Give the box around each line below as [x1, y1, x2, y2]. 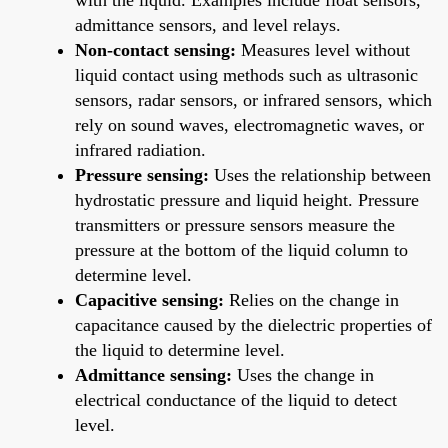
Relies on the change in [224, 289, 399, 310]
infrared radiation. [75, 139, 206, 160]
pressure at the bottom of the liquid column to [75, 239, 408, 260]
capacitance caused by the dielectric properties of [75, 314, 432, 335]
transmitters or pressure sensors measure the [75, 214, 395, 235]
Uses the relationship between [209, 164, 431, 185]
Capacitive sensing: [75, 289, 224, 310]
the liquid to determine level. [75, 339, 285, 360]
